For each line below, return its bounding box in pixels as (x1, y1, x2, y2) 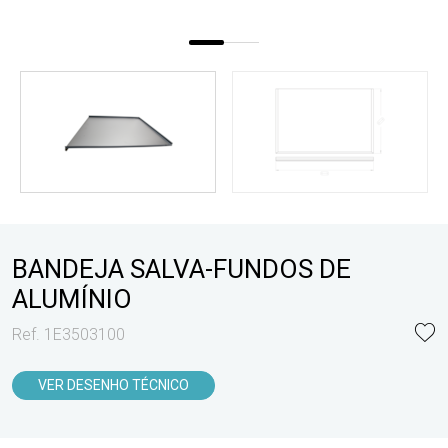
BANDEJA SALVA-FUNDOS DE (12, 254, 351, 284)
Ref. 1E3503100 (12, 324, 125, 344)
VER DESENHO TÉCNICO (38, 377, 189, 393)
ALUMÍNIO (12, 284, 132, 314)
